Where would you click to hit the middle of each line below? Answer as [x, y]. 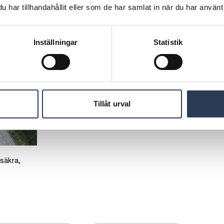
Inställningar [55, 42]
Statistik [168, 42]
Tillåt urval [112, 103]
